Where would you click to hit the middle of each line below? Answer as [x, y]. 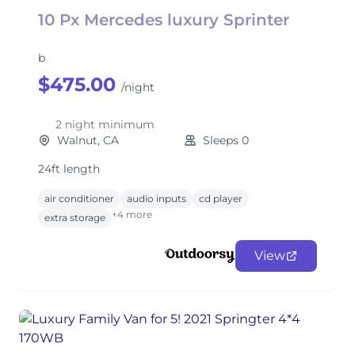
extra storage [75, 218]
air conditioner [79, 198]
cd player [221, 198]
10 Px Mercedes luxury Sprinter [164, 20]
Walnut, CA [88, 140]
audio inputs [157, 198]
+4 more [132, 214]
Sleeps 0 [226, 140]
